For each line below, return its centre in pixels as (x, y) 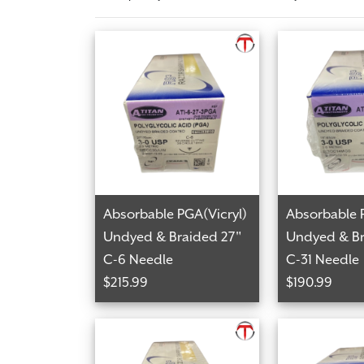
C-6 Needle (138, 259)
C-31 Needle (322, 259)
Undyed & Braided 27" (172, 236)
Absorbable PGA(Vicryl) (175, 214)
